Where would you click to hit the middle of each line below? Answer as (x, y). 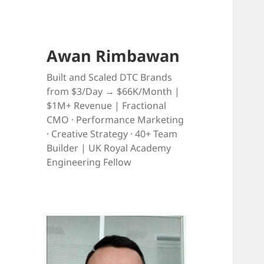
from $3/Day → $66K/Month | (113, 92)
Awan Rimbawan (113, 56)
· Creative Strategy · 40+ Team (112, 134)
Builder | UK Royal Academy (109, 148)
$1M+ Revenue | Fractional (107, 106)
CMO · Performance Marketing (115, 120)
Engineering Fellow (89, 162)
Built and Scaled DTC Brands (110, 77)
